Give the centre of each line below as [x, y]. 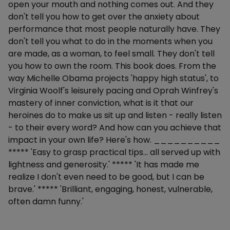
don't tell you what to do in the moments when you [110, 41]
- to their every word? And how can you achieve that [115, 128]
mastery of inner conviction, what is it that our [101, 103]
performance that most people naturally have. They [114, 29]
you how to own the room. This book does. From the [112, 66]
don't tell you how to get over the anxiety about [104, 17]
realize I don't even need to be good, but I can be [106, 177]
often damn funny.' [46, 202]
